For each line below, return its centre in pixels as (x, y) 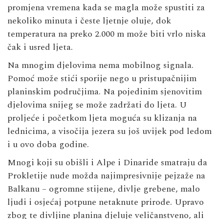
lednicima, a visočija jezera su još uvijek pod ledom (109, 131)
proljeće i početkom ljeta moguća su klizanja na (102, 118)
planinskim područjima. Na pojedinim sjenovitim (105, 91)
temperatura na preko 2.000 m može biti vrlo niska (107, 34)
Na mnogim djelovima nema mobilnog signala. (100, 65)
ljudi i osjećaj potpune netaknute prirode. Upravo (106, 202)
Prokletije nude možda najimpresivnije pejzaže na (106, 175)
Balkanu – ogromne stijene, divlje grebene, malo (104, 189)
